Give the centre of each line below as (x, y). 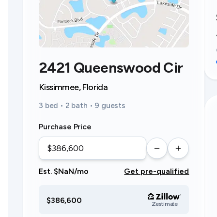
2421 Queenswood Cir (111, 68)
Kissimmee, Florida (73, 87)
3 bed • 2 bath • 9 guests (82, 105)
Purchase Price (65, 127)
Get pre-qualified (157, 171)
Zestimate (165, 204)
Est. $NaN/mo (64, 171)
